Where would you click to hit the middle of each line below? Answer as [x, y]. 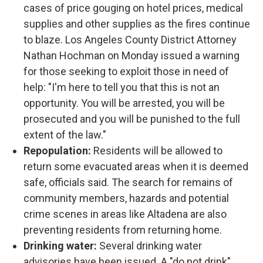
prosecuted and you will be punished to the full [132, 119]
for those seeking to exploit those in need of [126, 71]
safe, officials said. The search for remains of [128, 182]
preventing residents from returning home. [123, 230]
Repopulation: [58, 151]
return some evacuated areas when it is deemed [136, 166]
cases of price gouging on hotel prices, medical [133, 8]
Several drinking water [149, 246]
